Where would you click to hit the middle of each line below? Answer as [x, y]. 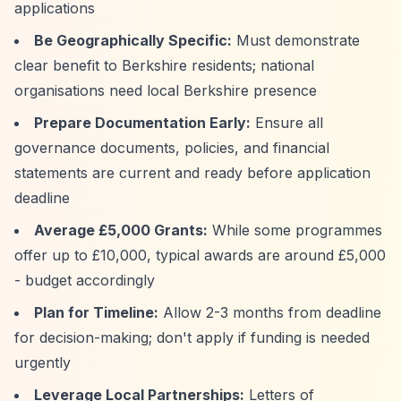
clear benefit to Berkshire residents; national [164, 65]
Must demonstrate [296, 40]
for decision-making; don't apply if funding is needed [192, 337]
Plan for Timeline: [96, 312]
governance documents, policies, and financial [172, 148]
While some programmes [295, 230]
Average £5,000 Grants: [121, 230]
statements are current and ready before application [192, 173]
